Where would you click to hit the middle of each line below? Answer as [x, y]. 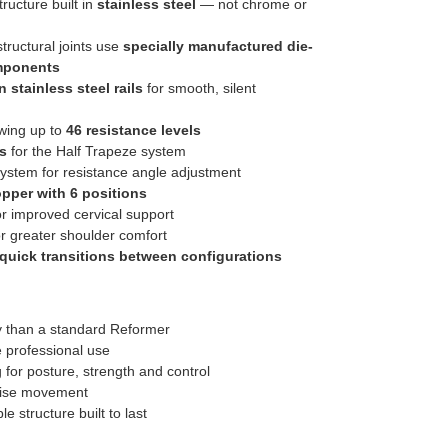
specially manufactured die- [217, 45]
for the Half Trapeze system [96, 150]
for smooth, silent [199, 87]
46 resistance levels [133, 129]
